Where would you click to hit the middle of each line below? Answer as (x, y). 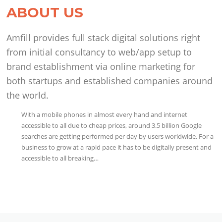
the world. (28, 95)
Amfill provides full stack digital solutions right (104, 37)
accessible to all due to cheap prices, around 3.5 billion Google (112, 125)
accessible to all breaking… (60, 158)
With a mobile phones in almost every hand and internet (105, 114)
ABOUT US (45, 12)
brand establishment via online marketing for (101, 66)
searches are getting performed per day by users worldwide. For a (118, 136)
